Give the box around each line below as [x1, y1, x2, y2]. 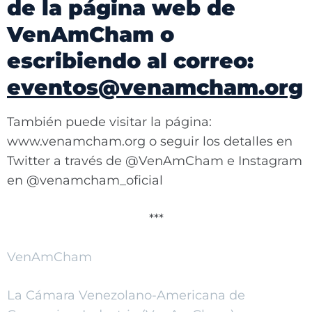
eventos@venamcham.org [7, 75, 303, 100]
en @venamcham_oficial [7, 173, 163, 188]
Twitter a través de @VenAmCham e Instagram [7, 153, 302, 169]
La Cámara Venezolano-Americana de [7, 288, 245, 303]
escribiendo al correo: [7, 48, 253, 74]
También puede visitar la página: [7, 114, 212, 130]
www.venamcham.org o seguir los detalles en [7, 134, 292, 149]
